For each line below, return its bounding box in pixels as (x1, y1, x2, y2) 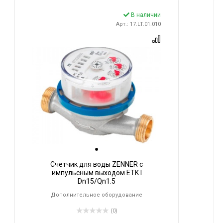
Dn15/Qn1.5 (78, 177, 115, 186)
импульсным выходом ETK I (51, 169, 142, 177)
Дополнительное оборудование (51, 192, 142, 199)
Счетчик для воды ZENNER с (50, 160, 143, 169)
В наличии (129, 11, 161, 19)
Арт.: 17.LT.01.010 (116, 21, 161, 28)
